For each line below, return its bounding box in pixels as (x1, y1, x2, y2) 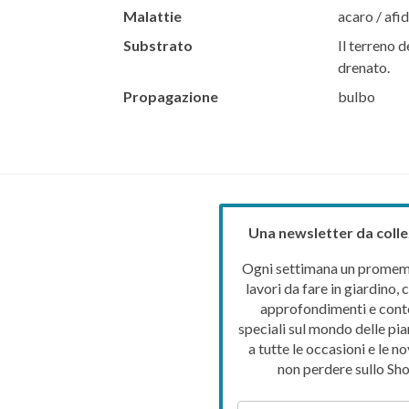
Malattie (122, 6, 182, 25)
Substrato (122, 36, 193, 54)
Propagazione (122, 87, 218, 105)
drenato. (337, 58, 390, 76)
